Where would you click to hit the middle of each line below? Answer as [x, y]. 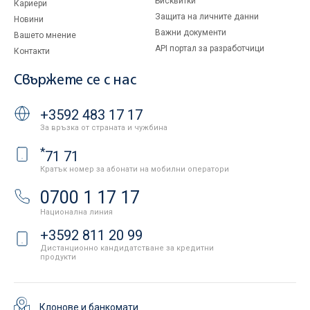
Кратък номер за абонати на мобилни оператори [135, 170]
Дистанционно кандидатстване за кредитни [127, 248]
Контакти [32, 51]
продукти [58, 257]
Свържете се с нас [75, 81]
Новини [29, 19]
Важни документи [191, 33]
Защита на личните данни [207, 17]
